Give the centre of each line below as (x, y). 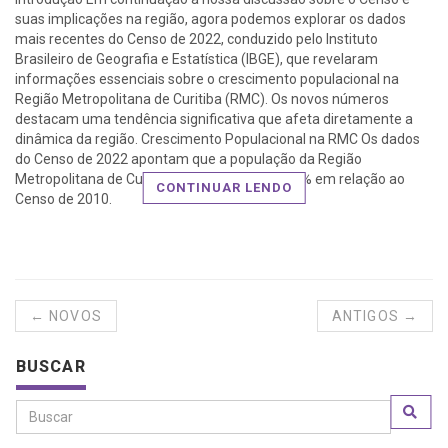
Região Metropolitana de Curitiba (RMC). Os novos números (202, 99)
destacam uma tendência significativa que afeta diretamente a (214, 119)
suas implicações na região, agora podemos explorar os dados (210, 19)
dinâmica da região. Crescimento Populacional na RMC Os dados (217, 139)
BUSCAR (51, 367)
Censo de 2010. (63, 199)
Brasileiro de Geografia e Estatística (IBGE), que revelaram (196, 59)
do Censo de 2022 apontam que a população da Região (188, 159)
